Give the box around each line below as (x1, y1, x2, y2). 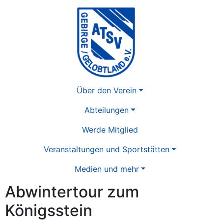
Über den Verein (77, 85, 137, 96)
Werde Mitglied (82, 125, 138, 135)
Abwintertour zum (4, 182, 139, 202)
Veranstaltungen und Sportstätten (44, 144, 170, 155)
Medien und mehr (74, 164, 139, 174)
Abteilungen (84, 105, 129, 115)
